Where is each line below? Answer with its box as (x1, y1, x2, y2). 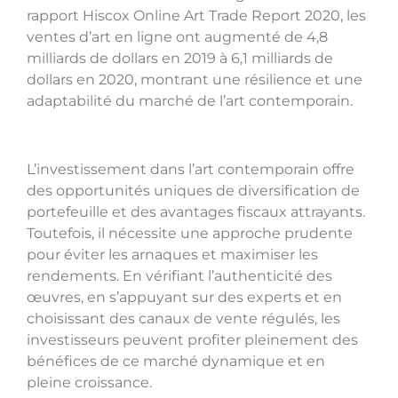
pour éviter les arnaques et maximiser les (27, 245, 318, 263)
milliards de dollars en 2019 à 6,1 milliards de (27, 50, 333, 68)
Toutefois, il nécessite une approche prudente (27, 224, 353, 242)
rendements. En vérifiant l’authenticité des (27, 267, 332, 284)
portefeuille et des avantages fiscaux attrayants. (27, 203, 365, 220)
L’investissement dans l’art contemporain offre (27, 160, 354, 178)
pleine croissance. (27, 373, 152, 391)
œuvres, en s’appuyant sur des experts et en (27, 288, 342, 306)
